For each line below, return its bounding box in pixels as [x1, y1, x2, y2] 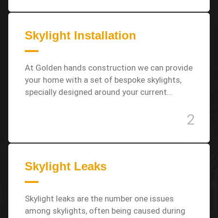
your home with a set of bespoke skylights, [25, 75, 182, 85]
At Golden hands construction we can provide [25, 63, 193, 73]
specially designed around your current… [25, 87, 172, 97]
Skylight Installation [25, 29, 136, 42]
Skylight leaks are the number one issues [25, 194, 174, 203]
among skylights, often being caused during [25, 206, 185, 216]
